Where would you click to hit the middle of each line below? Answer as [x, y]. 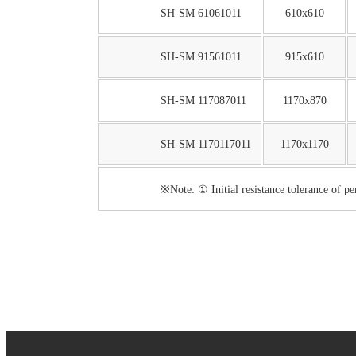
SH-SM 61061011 [201, 13]
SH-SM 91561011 [201, 57]
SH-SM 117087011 [203, 101]
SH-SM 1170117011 [205, 144]
